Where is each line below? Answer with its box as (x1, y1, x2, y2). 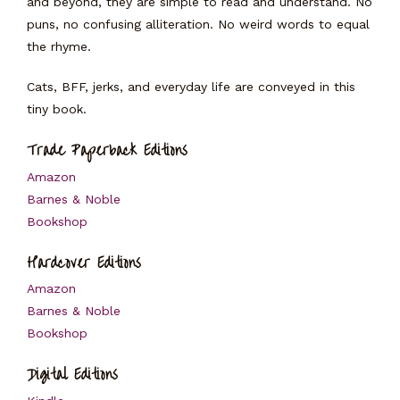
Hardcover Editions (27, 247, 141, 278)
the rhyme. (27, 39, 91, 54)
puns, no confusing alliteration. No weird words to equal (27, 17, 370, 31)
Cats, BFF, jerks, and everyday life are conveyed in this (27, 79, 355, 94)
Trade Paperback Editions (27, 136, 187, 165)
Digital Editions (27, 360, 118, 389)
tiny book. (27, 102, 87, 116)
